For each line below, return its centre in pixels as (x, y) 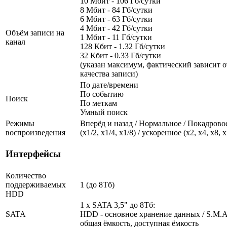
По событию (102, 94)
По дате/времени (109, 85)
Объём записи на (35, 32)
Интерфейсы (33, 154)
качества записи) (109, 73)
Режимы (20, 123)
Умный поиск (104, 112)
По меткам (99, 103)
